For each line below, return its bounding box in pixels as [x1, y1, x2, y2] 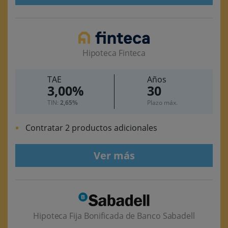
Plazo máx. [147, 98, 178, 107]
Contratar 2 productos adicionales [25, 122, 157, 133]
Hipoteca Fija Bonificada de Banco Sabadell [33, 210, 195, 222]
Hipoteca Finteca [82, 47, 146, 59]
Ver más [93, 148, 135, 162]
